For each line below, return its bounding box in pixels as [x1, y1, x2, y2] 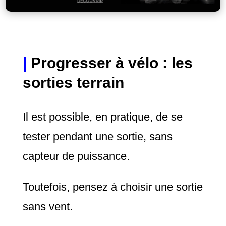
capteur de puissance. [22, 149, 130, 162]
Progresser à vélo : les [30, 54, 193, 71]
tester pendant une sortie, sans [22, 130, 173, 143]
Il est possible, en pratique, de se [22, 110, 183, 123]
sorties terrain [22, 74, 124, 91]
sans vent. [22, 200, 73, 213]
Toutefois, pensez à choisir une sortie [22, 180, 203, 193]
